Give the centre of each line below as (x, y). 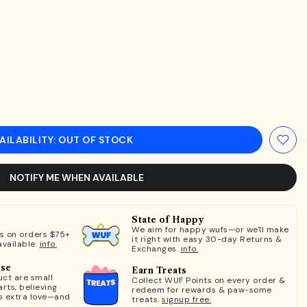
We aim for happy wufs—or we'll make (210, 229)
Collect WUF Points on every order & (209, 280)
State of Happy (168, 219)
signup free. (186, 299)
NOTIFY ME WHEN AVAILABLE (77, 177)
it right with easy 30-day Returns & (207, 239)
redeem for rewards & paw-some (202, 290)
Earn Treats (159, 270)
